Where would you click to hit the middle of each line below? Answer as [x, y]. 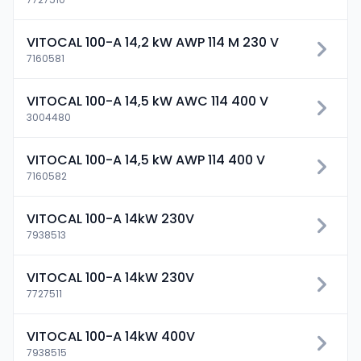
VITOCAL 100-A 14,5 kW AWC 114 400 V [147, 101]
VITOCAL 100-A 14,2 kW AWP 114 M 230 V [153, 42]
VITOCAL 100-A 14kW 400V [111, 336]
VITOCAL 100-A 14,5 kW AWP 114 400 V [146, 160]
